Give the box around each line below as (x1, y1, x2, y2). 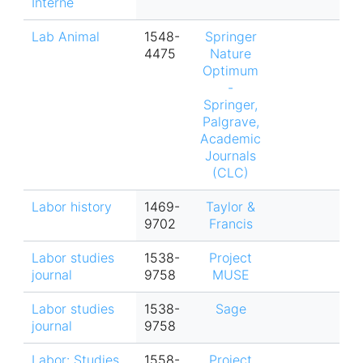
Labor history (32, 199, 113, 215)
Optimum (203, 62, 258, 79)
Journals (205, 147, 256, 164)
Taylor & (206, 199, 255, 215)
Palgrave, (202, 113, 259, 130)
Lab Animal (32, 28, 100, 45)
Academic (200, 130, 261, 147)
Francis (208, 216, 253, 232)
